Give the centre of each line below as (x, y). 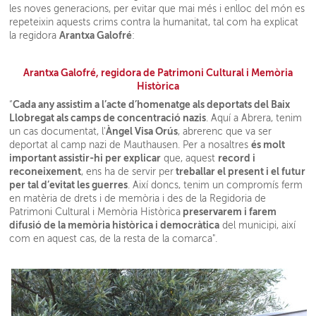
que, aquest (190, 158)
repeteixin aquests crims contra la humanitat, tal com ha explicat (154, 23)
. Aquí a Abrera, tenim (254, 118)
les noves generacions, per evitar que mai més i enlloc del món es (157, 9)
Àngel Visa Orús (142, 131)
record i (237, 158)
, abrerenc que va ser (225, 131)
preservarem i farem (229, 211)
